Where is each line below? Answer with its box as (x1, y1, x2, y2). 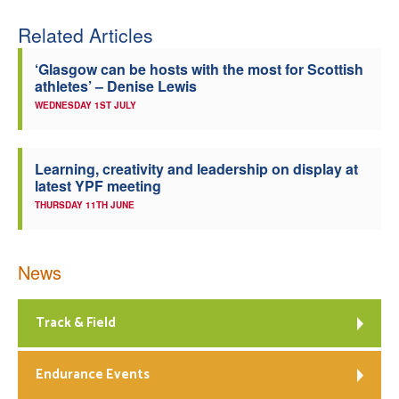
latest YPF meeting (35, 175, 161, 196)
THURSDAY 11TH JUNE (35, 198, 134, 211)
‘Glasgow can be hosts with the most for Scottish (35, 58, 363, 79)
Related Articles (18, 20, 153, 48)
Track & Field (36, 311, 116, 334)
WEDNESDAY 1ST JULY (35, 98, 136, 111)
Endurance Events (36, 362, 150, 386)
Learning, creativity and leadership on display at (35, 158, 358, 179)
